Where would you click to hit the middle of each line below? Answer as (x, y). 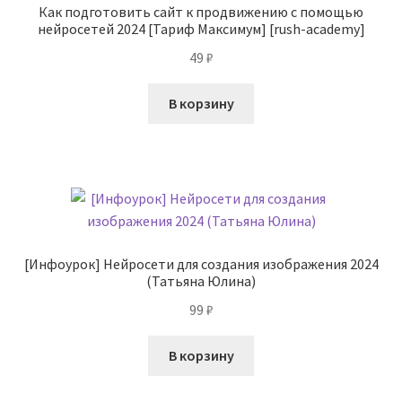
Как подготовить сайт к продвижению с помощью (201, 12)
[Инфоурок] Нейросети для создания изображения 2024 (201, 264)
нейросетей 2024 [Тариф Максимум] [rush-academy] (201, 29)
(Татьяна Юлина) (201, 281)
